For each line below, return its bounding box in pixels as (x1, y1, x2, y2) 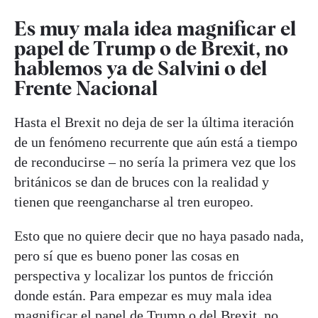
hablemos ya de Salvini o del (14, 56, 267, 81)
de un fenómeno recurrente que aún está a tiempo (14, 134, 297, 150)
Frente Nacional (14, 76, 158, 101)
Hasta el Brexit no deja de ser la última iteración (14, 114, 294, 131)
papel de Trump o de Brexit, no (14, 36, 288, 61)
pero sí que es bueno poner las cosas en (14, 248, 239, 264)
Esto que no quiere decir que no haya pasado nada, (14, 228, 304, 244)
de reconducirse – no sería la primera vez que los (14, 154, 296, 170)
